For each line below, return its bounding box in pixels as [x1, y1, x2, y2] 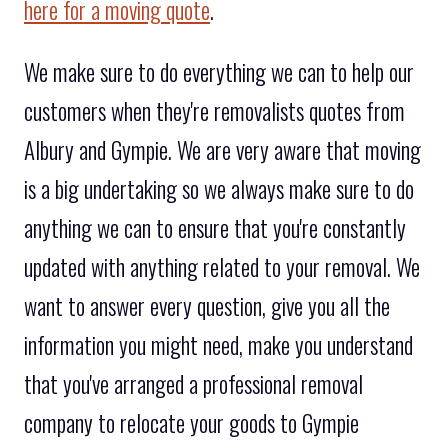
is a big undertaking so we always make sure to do [24, 172, 414, 207]
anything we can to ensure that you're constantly [24, 211, 406, 246]
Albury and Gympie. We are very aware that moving [24, 133, 421, 168]
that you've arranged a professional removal [24, 367, 363, 402]
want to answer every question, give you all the [24, 289, 390, 324]
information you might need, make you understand [24, 328, 413, 363]
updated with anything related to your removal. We [24, 250, 420, 285]
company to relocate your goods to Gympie [24, 406, 359, 441]
